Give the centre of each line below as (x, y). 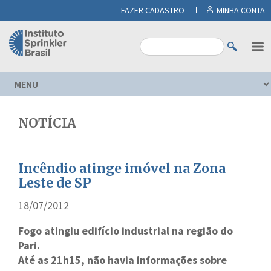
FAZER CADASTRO (153, 10)
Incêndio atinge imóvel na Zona (122, 168)
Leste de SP (55, 183)
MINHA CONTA (241, 10)
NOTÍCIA (47, 123)
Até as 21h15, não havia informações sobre (122, 260)
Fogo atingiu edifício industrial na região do (126, 231)
